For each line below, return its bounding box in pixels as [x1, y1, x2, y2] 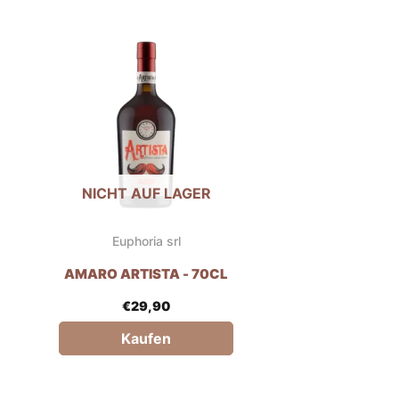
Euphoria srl [111, 233, 181, 249]
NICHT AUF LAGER [81, 184, 211, 203]
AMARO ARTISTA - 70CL [64, 265, 228, 283]
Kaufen [121, 329, 171, 347]
